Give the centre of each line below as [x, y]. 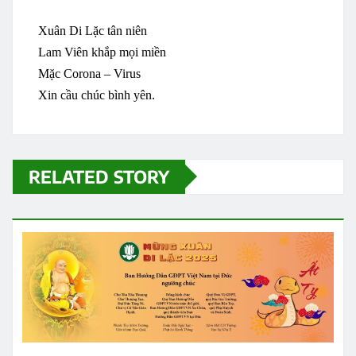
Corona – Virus [101, 73]
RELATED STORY [99, 176]
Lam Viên [65, 52]
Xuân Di [62, 30]
